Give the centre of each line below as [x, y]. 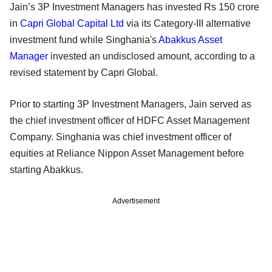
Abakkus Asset [190, 39]
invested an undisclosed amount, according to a [151, 56]
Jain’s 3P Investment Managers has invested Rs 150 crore [134, 7]
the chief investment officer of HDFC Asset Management [130, 120]
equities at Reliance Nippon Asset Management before [127, 153]
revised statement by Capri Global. [84, 72]
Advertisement [136, 201]
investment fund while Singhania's [84, 39]
